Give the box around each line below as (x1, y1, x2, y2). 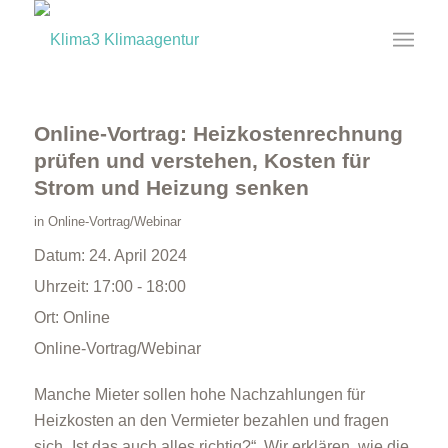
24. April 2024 (88, 247, 187, 264)
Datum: (33, 247, 89, 264)
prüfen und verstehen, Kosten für (33, 149, 370, 172)
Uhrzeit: (33, 278, 93, 295)
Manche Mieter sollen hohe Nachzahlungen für (33, 386, 365, 403)
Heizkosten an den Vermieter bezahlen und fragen (33, 412, 389, 429)
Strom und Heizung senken (33, 176, 309, 199)
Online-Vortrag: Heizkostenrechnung (33, 122, 403, 145)
